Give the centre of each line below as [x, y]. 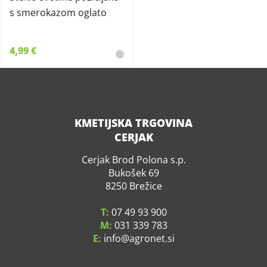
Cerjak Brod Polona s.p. [133, 160]
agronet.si [152, 238]
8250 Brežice [133, 186]
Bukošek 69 [133, 173]
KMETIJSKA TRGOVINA [133, 123]
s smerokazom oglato [58, 13]
